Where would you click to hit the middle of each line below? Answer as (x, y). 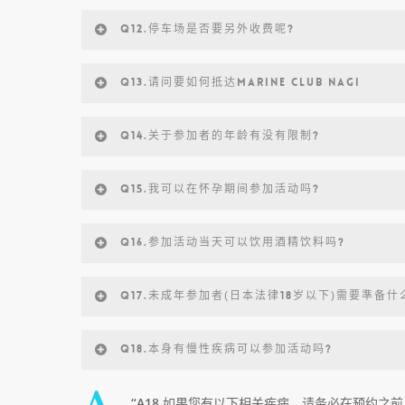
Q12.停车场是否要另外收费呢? (207, 29)
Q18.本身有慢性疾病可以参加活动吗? (226, 349)
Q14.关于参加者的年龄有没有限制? (220, 136)
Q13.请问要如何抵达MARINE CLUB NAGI (240, 82)
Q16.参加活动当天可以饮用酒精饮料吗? (233, 242)
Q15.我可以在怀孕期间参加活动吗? (220, 189)
